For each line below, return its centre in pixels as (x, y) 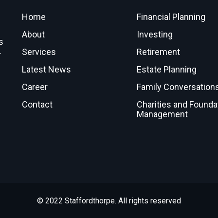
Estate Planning (166, 70)
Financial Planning (171, 17)
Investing (154, 35)
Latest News (46, 70)
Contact (37, 105)
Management (162, 114)
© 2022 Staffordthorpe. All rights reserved (109, 201)
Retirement (158, 52)
